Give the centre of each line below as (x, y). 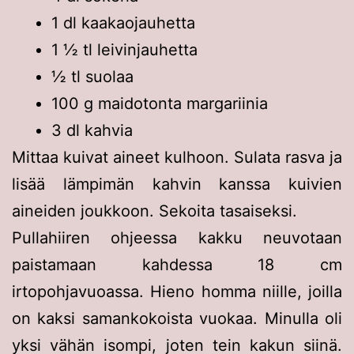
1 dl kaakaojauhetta (123, 23)
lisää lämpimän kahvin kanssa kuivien (177, 184)
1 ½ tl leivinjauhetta (124, 49)
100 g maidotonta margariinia (162, 103)
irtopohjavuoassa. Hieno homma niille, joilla (177, 291)
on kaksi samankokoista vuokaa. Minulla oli (177, 318)
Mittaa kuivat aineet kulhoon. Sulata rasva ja (177, 157)
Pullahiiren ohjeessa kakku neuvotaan (177, 237)
